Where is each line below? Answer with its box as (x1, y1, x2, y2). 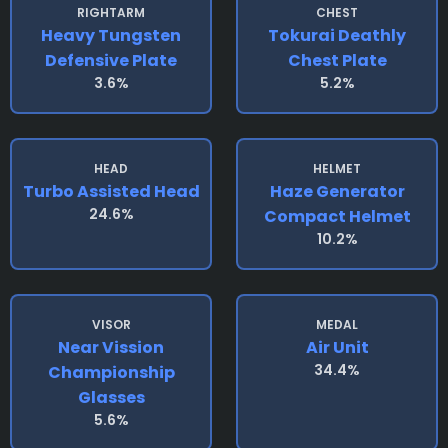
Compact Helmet (263, 205, 411, 228)
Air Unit (305, 336, 369, 359)
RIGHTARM (77, 4, 145, 21)
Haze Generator (269, 180, 405, 203)
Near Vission (58, 336, 164, 359)
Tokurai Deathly (268, 24, 406, 47)
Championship (47, 361, 175, 384)
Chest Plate (287, 49, 387, 72)
